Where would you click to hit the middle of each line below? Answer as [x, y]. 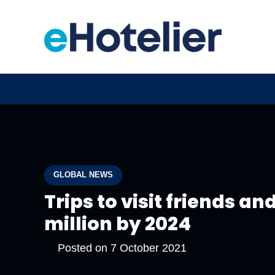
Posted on [84, 248]
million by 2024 [118, 224]
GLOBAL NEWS [83, 175]
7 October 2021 [148, 248]
